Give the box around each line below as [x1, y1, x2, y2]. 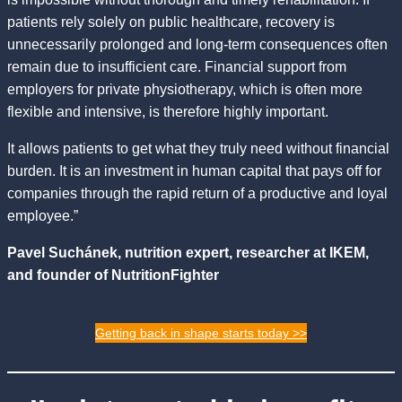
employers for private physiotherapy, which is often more [7, 82, 363, 98]
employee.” [7, 208, 78, 224]
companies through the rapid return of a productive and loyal [7, 186, 388, 202]
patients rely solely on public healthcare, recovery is [7, 14, 335, 31]
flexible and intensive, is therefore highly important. [7, 104, 328, 120]
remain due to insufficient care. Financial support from [7, 59, 346, 75]
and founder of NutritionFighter [7, 267, 219, 284]
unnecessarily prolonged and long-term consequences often [7, 37, 388, 53]
